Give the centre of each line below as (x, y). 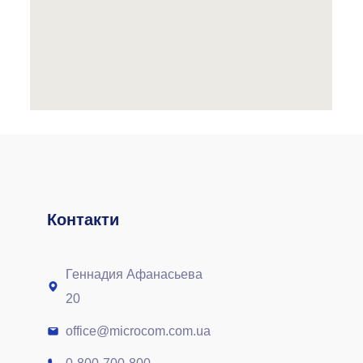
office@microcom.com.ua (139, 331)
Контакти (83, 220)
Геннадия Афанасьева (135, 274)
